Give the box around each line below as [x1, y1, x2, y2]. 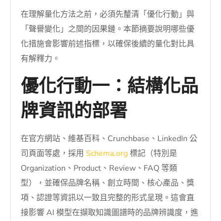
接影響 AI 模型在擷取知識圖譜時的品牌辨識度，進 [21, 207, 199, 218]
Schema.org [86, 147, 128, 159]
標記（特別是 [128, 147, 178, 159]
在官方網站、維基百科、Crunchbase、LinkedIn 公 [21, 133, 198, 144]
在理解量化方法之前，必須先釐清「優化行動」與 [21, 8, 195, 20]
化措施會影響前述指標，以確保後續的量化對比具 [21, 38, 195, 49]
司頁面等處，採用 [21, 147, 86, 159]
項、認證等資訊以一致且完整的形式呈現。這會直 [21, 192, 195, 203]
